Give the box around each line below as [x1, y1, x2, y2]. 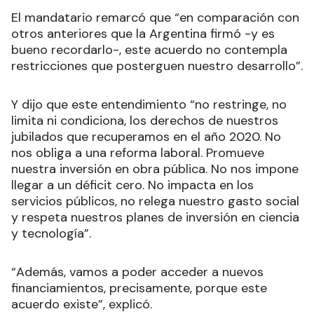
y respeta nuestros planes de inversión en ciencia [11, 209, 299, 226]
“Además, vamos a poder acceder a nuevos [11, 264, 264, 281]
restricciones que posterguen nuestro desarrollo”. [11, 57, 303, 75]
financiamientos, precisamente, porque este [11, 280, 267, 297]
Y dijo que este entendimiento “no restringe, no [11, 96, 287, 114]
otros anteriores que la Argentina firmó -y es [11, 25, 275, 43]
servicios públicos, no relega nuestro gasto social [11, 193, 299, 210]
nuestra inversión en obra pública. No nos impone [11, 161, 299, 178]
